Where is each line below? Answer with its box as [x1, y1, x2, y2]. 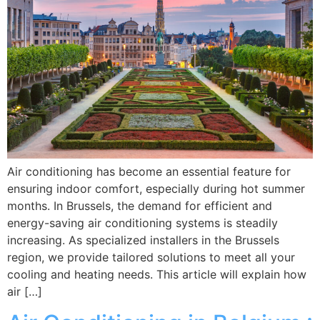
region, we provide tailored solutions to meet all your [7, 249, 295, 264]
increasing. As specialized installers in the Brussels [7, 232, 279, 247]
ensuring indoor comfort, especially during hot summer [7, 181, 305, 196]
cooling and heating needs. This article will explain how [7, 266, 306, 281]
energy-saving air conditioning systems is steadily [7, 215, 278, 230]
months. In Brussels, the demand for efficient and [7, 198, 272, 213]
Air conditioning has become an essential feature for [7, 164, 291, 179]
